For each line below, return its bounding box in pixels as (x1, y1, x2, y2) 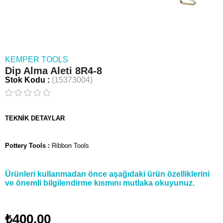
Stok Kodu (5, 76, 45, 84)
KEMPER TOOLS (5, 55, 68, 64)
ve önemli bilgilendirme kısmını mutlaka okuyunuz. (5, 178, 195, 187)
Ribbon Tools (52, 142, 89, 150)
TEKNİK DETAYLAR (5, 114, 65, 122)
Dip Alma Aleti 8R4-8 (5, 65, 102, 76)
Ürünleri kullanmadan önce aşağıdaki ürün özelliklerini (5, 169, 210, 178)
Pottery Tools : (5, 142, 52, 150)
